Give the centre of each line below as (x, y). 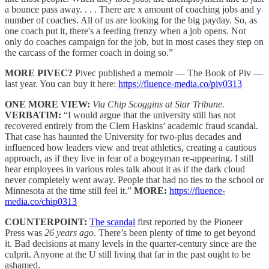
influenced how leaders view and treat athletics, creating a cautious (131, 147)
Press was (25, 232)
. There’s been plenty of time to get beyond (175, 232)
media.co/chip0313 (41, 201)
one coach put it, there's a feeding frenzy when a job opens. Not (125, 31)
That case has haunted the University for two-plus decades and (123, 136)
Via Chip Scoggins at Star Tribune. (159, 104)
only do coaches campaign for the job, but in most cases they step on (134, 41)
